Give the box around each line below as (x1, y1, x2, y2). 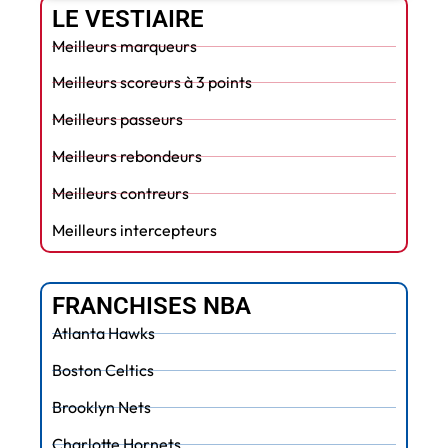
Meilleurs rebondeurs (52, 146, 202, 167)
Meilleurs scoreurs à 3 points (52, 72, 252, 93)
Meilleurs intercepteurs (52, 220, 217, 241)
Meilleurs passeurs (52, 109, 183, 130)
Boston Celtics (52, 360, 154, 381)
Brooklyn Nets (52, 397, 151, 418)
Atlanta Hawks (52, 323, 155, 344)
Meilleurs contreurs (52, 183, 189, 204)
